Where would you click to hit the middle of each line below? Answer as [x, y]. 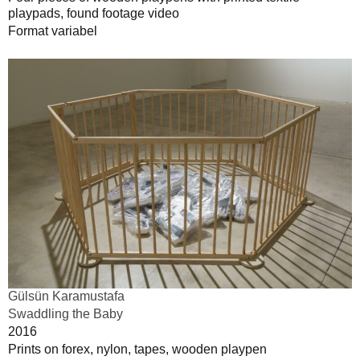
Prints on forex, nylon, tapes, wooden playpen [137, 349]
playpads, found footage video [94, 14]
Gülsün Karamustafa [66, 296]
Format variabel [53, 31]
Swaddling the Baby [65, 313]
